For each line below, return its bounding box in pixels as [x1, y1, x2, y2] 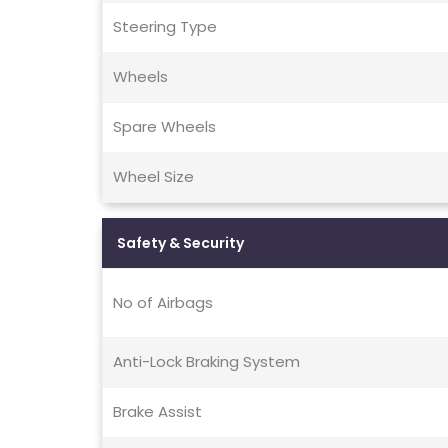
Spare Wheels [113, 116, 216, 138]
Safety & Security [117, 233, 244, 254]
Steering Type [113, 16, 217, 38]
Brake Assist [113, 401, 202, 423]
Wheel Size [113, 166, 194, 188]
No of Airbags [113, 292, 213, 314]
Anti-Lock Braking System [113, 351, 300, 373]
